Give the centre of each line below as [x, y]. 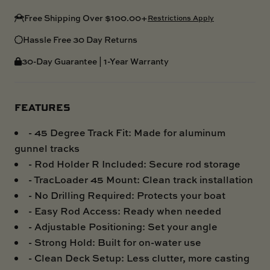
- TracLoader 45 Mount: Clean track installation [141, 179]
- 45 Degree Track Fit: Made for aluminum [127, 132]
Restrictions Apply [181, 17]
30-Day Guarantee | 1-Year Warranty [95, 61]
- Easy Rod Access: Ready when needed [125, 211]
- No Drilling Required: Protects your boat [127, 195]
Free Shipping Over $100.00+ [86, 17]
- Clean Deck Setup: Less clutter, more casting [139, 258]
